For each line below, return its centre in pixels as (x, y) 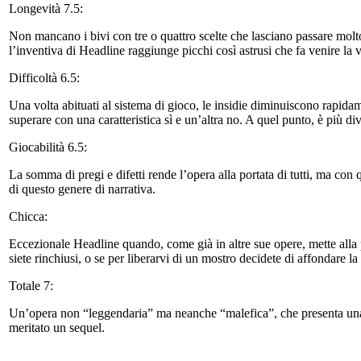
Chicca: (30, 216)
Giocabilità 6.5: (50, 147)
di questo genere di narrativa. (82, 189)
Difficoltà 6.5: (46, 77)
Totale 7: (33, 285)
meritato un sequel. (57, 327)
